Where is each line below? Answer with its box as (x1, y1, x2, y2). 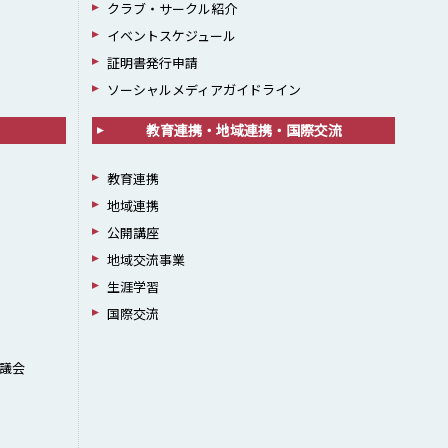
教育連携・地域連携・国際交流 (145, 120, 342, 140)
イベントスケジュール (106, 26, 236, 45)
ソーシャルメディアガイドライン (106, 80, 301, 99)
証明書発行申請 (106, 53, 198, 72)
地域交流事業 (106, 250, 185, 269)
